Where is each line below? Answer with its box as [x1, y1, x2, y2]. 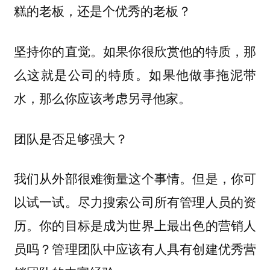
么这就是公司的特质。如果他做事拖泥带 [13, 65, 257, 84]
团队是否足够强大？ [13, 129, 128, 147]
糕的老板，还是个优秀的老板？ [13, 1, 191, 20]
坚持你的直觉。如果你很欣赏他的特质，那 [13, 42, 257, 60]
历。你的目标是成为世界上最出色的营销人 [13, 216, 257, 234]
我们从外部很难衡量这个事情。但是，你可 [13, 169, 257, 187]
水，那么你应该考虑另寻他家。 [13, 89, 191, 107]
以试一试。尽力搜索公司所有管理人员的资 [13, 192, 257, 211]
